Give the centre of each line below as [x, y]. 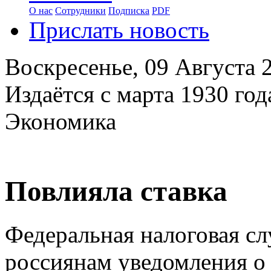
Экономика [60, 121]
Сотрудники [80, 11]
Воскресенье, [75, 67]
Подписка [129, 11]
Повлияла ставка [116, 191]
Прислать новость [119, 30]
